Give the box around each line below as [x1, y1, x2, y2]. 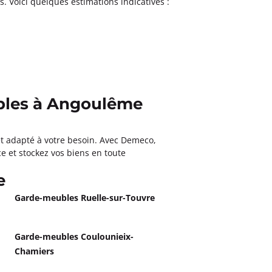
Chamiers [15, 245, 54, 257]
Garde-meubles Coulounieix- [15, 231, 134, 242]
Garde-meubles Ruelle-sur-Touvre [15, 192, 155, 203]
